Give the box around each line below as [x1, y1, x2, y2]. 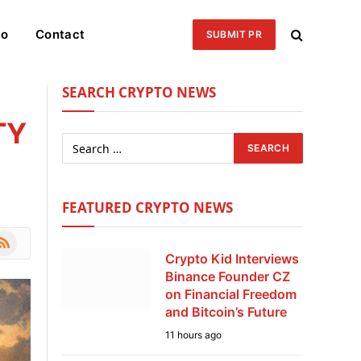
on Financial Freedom [165, 286, 297, 302]
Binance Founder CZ [165, 268, 290, 284]
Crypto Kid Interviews [165, 251, 299, 267]
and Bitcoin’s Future [165, 304, 287, 320]
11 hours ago [165, 329, 222, 341]
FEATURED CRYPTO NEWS [62, 198, 233, 217]
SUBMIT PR [205, 27, 262, 40]
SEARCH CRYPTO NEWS [62, 83, 216, 102]
